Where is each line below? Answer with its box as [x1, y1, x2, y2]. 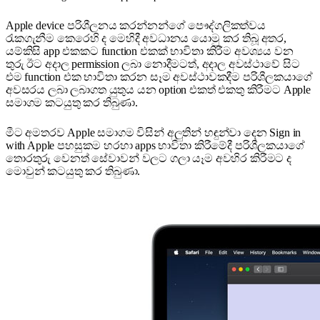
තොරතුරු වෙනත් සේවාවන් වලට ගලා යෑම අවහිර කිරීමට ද [6, 152, 291, 165]
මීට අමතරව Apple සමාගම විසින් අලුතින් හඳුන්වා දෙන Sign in [6, 126, 301, 139]
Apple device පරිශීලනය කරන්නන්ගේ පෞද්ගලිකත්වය [6, 19, 266, 32]
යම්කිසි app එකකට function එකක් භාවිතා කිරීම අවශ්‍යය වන [6, 45, 294, 58]
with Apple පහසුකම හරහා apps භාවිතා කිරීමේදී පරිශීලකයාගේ [6, 139, 305, 152]
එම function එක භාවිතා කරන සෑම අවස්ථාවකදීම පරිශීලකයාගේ [6, 71, 313, 84]
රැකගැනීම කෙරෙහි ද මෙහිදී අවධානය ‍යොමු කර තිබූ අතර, [6, 32, 286, 45]
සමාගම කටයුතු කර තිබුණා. [6, 96, 139, 109]
